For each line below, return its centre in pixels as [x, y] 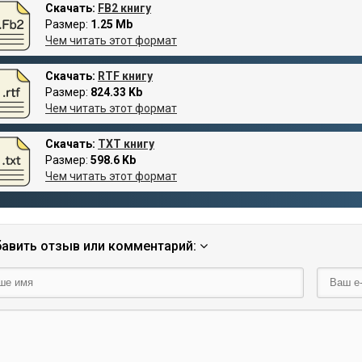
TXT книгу [126, 144]
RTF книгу [125, 76]
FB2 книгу [124, 8]
